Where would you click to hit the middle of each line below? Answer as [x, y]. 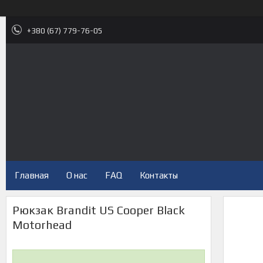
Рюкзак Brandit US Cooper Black [99, 210]
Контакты [159, 175]
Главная [32, 175]
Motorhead [42, 225]
